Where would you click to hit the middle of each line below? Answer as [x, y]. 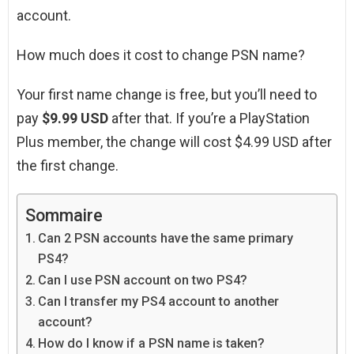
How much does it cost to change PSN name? [161, 55]
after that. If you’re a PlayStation [209, 119]
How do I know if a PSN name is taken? [152, 344]
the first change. [68, 166]
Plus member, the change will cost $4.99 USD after [174, 142]
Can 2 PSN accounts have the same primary [166, 239]
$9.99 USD [75, 119]
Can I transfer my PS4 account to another [159, 302]
